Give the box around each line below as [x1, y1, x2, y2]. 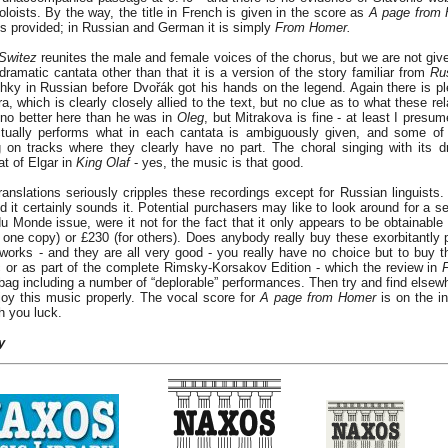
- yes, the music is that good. [130, 155, 304, 171]
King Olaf [76, 155, 130, 171]
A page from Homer [260, 290, 376, 306]
